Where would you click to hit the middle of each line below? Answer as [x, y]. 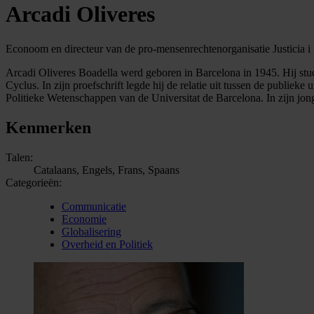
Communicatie [94, 206]
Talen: [19, 157]
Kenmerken [48, 127]
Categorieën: [34, 182]
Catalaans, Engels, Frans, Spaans [107, 170]
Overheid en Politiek [107, 244]
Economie [84, 219]
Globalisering [91, 231]
